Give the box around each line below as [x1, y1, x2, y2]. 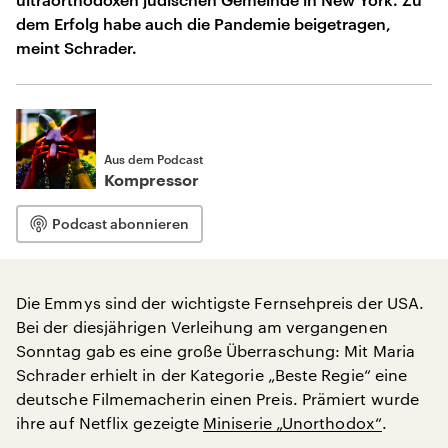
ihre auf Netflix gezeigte [16, 413, 204, 432]
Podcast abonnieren [52, 215, 189, 232]
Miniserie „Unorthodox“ [203, 413, 382, 432]
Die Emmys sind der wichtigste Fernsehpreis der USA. [16, 293, 425, 312]
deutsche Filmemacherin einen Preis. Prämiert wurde [16, 389, 419, 408]
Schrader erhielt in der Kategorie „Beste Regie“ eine [16, 365, 408, 384]
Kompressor [104, 173, 199, 189]
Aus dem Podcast [104, 152, 203, 166]
